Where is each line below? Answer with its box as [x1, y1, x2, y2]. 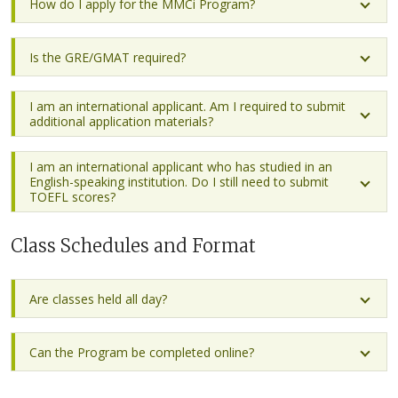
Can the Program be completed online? [29, 343, 254, 361]
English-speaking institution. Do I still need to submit [29, 173, 329, 190]
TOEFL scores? [29, 188, 115, 205]
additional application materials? [29, 113, 213, 130]
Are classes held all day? [29, 290, 167, 307]
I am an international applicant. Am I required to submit [29, 98, 346, 115]
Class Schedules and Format [11, 235, 256, 257]
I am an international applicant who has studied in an [29, 158, 332, 175]
